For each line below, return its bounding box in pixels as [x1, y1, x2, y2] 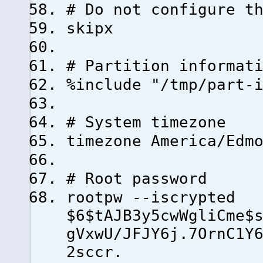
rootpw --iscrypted [66, 188, 235, 206]
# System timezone [66, 113, 226, 131]
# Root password [66, 170, 207, 187]
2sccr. [66, 243, 123, 261]
